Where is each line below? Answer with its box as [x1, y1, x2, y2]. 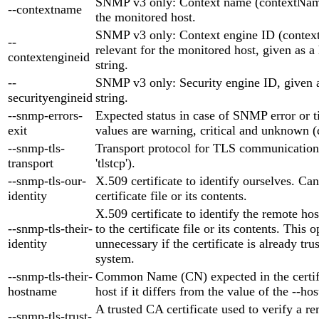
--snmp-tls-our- [8, 173, 86, 188]
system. [95, 251, 135, 266]
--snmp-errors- [8, 108, 83, 122]
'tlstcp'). [95, 155, 135, 170]
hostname [8, 283, 57, 298]
